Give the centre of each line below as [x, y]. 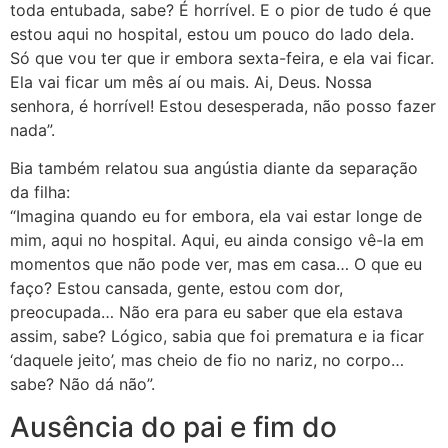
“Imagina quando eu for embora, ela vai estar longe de [216, 216]
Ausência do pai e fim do [173, 426]
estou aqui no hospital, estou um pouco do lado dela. [212, 33]
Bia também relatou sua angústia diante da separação [214, 168]
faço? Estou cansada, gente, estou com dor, [176, 288]
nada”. [32, 129]
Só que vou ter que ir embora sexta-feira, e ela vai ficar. [222, 57]
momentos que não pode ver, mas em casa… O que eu [216, 264]
